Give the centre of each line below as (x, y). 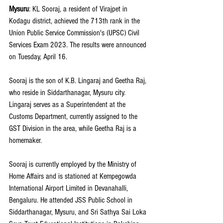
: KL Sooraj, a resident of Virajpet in (79, 9)
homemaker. (25, 140)
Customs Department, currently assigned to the (74, 116)
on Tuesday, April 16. (38, 56)
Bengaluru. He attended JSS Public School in (72, 200)
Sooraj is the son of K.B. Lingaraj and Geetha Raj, (79, 80)
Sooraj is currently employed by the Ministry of (74, 164)
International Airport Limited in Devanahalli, (69, 188)
